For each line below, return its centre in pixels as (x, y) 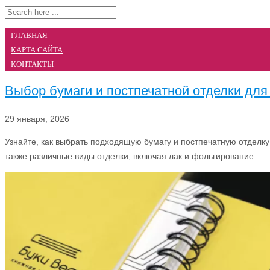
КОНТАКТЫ (32, 64)
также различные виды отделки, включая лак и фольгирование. (130, 156)
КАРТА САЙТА (37, 50)
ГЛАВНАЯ (29, 35)
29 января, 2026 (37, 118)
